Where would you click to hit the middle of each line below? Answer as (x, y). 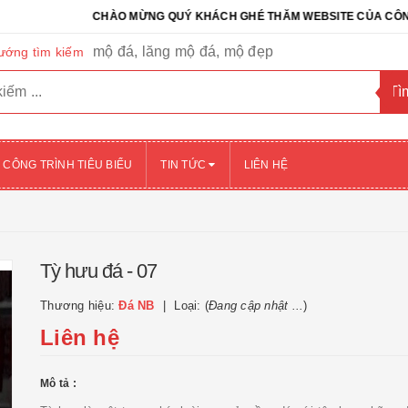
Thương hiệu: (80, 306)
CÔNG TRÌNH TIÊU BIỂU (68, 165)
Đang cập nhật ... (256, 306)
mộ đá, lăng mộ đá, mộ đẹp (183, 51)
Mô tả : (58, 383)
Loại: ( (191, 306)
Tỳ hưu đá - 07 (98, 271)
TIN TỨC (185, 165)
